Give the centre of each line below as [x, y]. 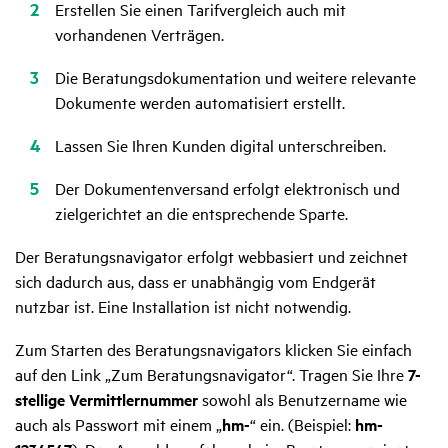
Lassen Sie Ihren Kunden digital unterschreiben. [222, 145]
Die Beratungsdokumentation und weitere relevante [235, 77]
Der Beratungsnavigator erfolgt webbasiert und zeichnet [211, 256]
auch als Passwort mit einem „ [118, 424]
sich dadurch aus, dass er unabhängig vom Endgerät [195, 281]
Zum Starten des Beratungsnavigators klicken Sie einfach [213, 349]
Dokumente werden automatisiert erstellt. [202, 102]
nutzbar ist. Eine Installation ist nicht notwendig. [185, 306]
